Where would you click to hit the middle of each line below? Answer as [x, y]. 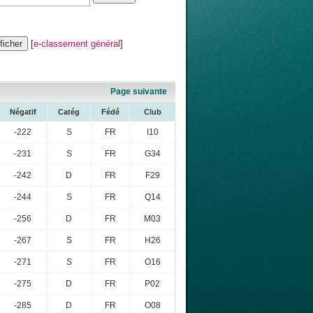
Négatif [23, 111]
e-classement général [77, 43]
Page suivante [139, 91]
